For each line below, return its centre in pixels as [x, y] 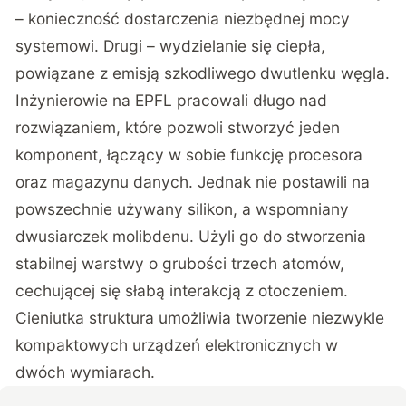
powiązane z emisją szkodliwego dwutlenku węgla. [203, 72]
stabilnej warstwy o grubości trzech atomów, [180, 263]
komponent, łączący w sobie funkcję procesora [189, 154]
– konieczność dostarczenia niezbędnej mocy [183, 18]
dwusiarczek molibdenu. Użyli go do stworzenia [191, 236]
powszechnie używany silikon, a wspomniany [183, 208]
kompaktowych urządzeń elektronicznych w [177, 344]
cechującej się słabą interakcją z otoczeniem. [182, 290]
